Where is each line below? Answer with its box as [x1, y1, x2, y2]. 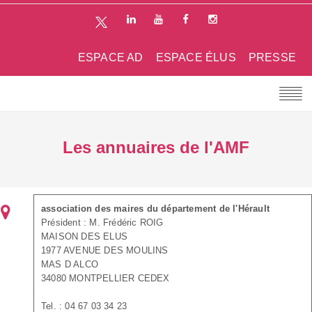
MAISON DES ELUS [41, 231, 127, 242]
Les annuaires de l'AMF [63, 137, 249, 157]
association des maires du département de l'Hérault [41, 203, 270, 214]
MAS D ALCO [41, 258, 98, 270]
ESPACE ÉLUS [155, 51, 236, 63]
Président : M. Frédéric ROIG [41, 217, 164, 228]
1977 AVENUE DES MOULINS [41, 244, 169, 256]
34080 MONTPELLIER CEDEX [41, 272, 170, 283]
